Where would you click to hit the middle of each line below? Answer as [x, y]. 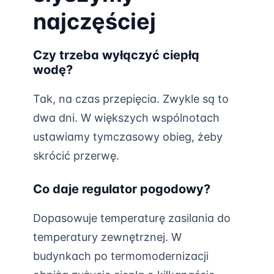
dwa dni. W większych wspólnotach [126, 118]
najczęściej [94, 21]
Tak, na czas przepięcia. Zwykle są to [131, 99]
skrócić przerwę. [76, 156]
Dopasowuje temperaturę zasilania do [132, 218]
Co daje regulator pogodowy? [122, 189]
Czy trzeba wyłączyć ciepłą [116, 55]
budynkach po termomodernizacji [121, 256]
